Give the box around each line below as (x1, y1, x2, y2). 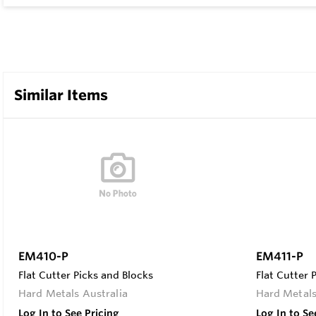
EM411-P (255, 249, 303, 264)
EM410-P (18, 248, 68, 263)
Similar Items (14, 86, 108, 104)
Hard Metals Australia (18, 286, 128, 300)
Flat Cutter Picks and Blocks (18, 268, 153, 281)
